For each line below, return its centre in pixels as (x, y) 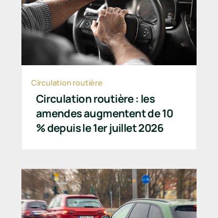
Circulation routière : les (95, 99)
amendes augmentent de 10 (104, 113)
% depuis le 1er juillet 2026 (100, 128)
